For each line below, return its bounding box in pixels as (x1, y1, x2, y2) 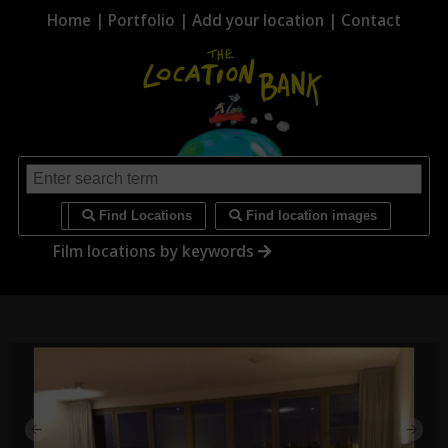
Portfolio (107, 10, 175, 30)
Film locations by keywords (53, 241, 259, 262)
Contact (340, 10, 401, 30)
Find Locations (95, 208, 193, 224)
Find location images (242, 208, 378, 224)
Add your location (191, 10, 324, 30)
